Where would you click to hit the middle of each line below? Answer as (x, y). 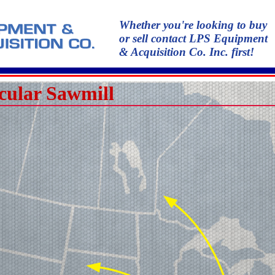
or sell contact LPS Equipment (193, 38)
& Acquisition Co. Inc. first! (187, 52)
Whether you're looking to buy (193, 25)
